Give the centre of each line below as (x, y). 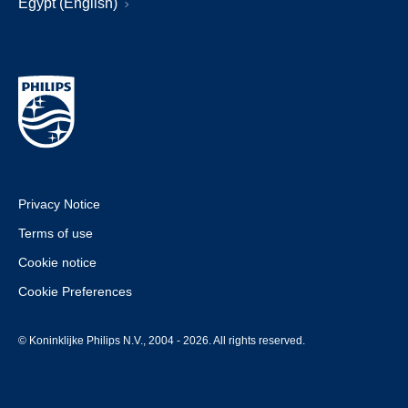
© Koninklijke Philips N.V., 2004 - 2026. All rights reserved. (162, 341)
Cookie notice (57, 262)
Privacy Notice (59, 204)
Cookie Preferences (75, 291)
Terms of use (56, 233)
